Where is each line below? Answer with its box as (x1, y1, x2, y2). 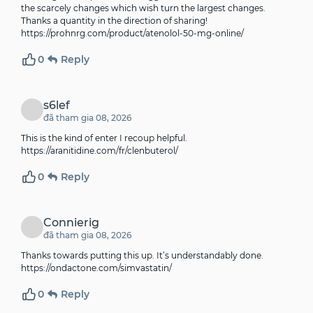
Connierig (43, 216, 99, 230)
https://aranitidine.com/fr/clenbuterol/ (21, 145, 178, 156)
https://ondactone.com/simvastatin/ (21, 263, 172, 274)
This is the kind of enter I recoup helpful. (21, 133, 187, 144)
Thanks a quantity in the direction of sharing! (21, 15, 208, 27)
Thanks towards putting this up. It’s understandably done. (21, 250, 263, 261)
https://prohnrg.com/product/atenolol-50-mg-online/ (21, 28, 244, 39)
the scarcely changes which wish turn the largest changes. (21, 3, 265, 14)
